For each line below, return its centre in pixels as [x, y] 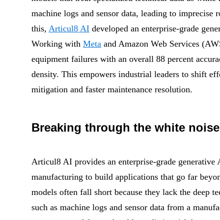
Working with [57, 44]
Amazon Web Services [160, 44]
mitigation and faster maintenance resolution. [112, 89]
